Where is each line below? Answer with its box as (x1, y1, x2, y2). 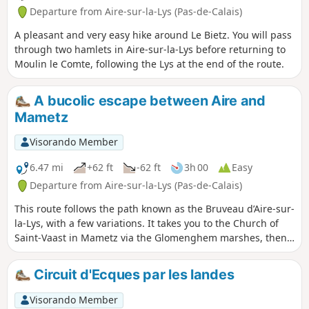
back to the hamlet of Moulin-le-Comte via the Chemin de (14, 245, 279, 259)
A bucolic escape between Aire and (30, 92, 266, 110)
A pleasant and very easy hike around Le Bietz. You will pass (14, 28, 292, 42)
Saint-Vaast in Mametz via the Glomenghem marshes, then (14, 230, 287, 244)
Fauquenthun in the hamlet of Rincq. (14, 259, 186, 273)
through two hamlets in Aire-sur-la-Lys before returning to (14, 43, 286, 57)
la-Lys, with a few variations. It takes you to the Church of (14, 216, 279, 230)
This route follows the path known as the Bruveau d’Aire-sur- (14, 201, 295, 215)
